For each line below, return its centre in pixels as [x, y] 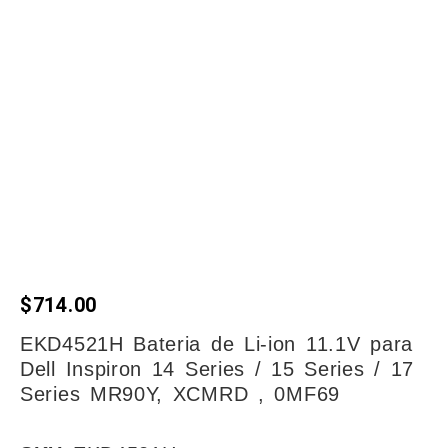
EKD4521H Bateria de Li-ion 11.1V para [216, 344]
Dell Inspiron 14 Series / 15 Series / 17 [217, 369]
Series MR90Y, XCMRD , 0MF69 [180, 394]
